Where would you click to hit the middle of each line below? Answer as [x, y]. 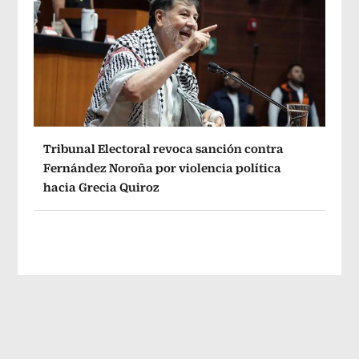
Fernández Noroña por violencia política [163, 167]
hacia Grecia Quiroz [102, 187]
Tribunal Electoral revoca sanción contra [164, 148]
